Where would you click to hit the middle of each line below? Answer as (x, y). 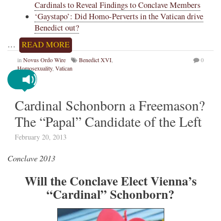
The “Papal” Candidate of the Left (108, 122)
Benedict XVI (95, 60)
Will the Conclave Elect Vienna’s (110, 181)
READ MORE (46, 45)
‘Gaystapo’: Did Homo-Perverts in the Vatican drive (119, 16)
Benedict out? (57, 27)
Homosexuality (35, 68)
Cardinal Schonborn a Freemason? (110, 105)
